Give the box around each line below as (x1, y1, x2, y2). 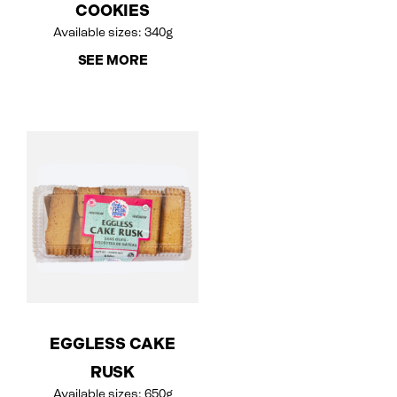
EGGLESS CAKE (50, 333, 175, 354)
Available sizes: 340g (52, 26, 173, 40)
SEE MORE (77, 51, 148, 68)
